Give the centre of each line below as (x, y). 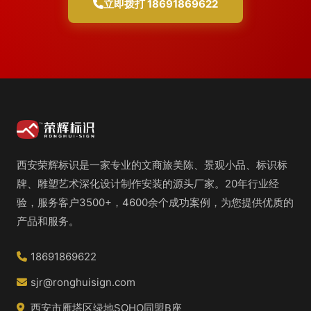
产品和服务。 (48, 221)
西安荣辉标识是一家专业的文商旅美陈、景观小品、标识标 (152, 165)
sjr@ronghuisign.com (83, 282)
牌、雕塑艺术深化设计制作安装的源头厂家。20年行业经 (148, 183)
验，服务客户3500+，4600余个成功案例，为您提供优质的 (155, 202)
